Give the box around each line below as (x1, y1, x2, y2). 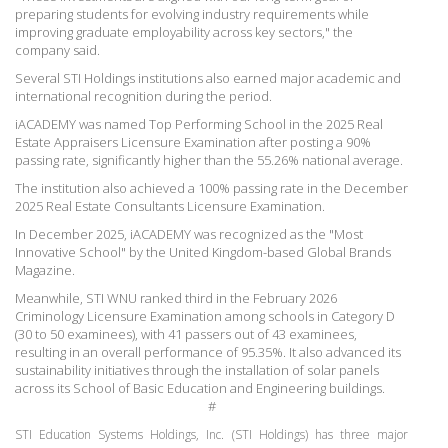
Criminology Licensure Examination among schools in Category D (15, 306, 395, 325)
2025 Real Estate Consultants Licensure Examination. (15, 196, 325, 215)
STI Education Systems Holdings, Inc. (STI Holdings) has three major (15, 425, 408, 443)
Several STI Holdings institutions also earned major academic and (15, 68, 401, 87)
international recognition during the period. (15, 86, 272, 105)
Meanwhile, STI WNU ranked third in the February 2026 (15, 288, 337, 307)
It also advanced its (289, 342, 401, 361)
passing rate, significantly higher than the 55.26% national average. (15, 150, 403, 169)
